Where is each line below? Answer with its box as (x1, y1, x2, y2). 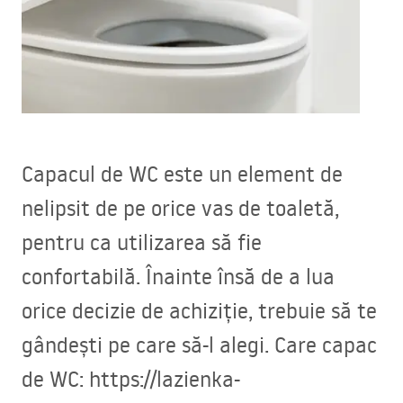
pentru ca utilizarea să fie (22, 228, 262, 256)
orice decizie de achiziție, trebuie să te (22, 296, 377, 325)
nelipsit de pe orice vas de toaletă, (22, 193, 339, 222)
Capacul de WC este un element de (22, 159, 343, 188)
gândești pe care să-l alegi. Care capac (22, 330, 377, 359)
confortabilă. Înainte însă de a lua (22, 262, 335, 291)
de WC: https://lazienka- (22, 364, 240, 393)
